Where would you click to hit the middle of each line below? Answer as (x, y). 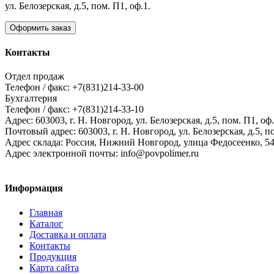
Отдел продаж (35, 76)
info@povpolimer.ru (160, 154)
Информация (34, 188)
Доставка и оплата (68, 234)
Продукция (53, 256)
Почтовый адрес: (42, 131)
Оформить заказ (40, 28)
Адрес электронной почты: (63, 154)
